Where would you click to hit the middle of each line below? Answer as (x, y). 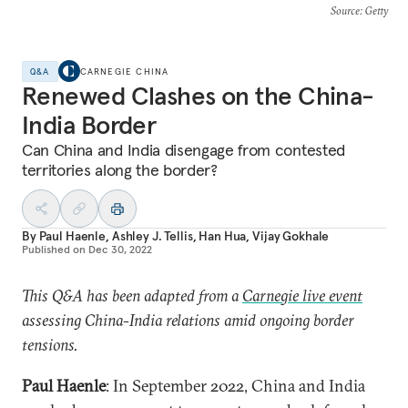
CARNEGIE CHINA (124, 71)
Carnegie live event (302, 296)
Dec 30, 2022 (120, 249)
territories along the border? (120, 170)
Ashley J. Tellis (152, 236)
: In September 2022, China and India (235, 386)
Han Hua (223, 236)
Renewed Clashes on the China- (198, 96)
